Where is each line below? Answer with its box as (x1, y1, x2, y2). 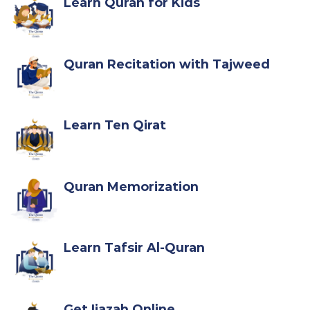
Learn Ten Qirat (64, 118, 166, 133)
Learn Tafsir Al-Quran (64, 240, 205, 255)
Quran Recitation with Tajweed (64, 56, 270, 71)
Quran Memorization (64, 179, 199, 194)
